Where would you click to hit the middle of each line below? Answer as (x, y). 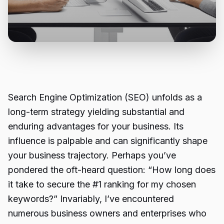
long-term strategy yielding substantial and (96, 112)
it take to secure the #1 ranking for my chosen (102, 184)
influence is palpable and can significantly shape (108, 141)
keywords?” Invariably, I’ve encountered (91, 199)
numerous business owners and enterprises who (107, 213)
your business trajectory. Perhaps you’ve (92, 155)
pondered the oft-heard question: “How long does (112, 170)
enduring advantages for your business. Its (96, 126)
